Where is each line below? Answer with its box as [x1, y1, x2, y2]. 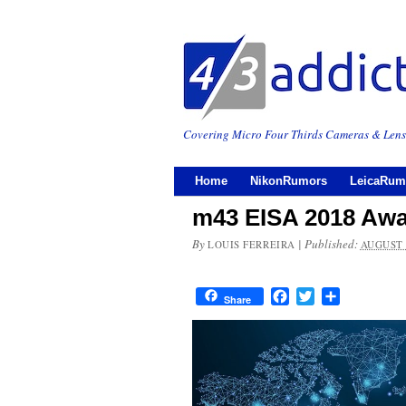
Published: [304, 236, 361, 252]
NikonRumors [250, 174, 327, 188]
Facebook [289, 286, 344, 305]
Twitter [314, 286, 354, 305]
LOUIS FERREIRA [208, 237, 295, 251]
